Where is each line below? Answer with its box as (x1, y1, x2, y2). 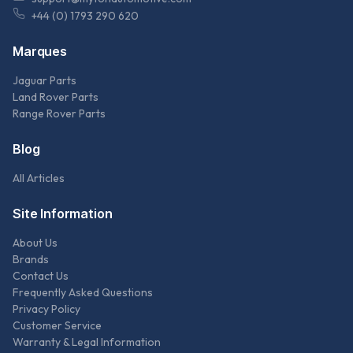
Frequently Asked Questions (13, 285, 153, 300)
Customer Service (13, 318, 102, 333)
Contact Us (13, 269, 69, 284)
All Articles (13, 171, 65, 186)
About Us (13, 236, 58, 251)
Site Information (13, 206, 113, 222)
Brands (13, 252, 49, 267)
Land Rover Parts (13, 90, 98, 105)
